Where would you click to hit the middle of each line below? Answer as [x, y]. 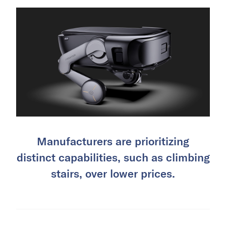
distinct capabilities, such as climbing [113, 157]
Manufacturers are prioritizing [113, 140]
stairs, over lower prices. [113, 173]
